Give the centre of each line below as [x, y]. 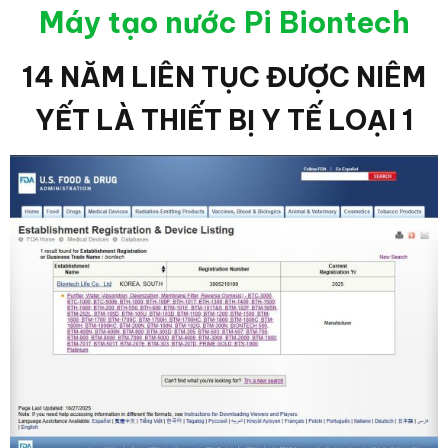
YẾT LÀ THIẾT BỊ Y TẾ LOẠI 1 [224, 119]
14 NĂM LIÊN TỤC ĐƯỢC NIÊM [224, 76]
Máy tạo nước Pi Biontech [224, 23]
